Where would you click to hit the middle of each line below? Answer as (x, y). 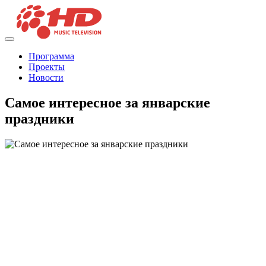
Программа (51, 56)
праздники (39, 119)
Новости (46, 78)
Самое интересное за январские (107, 103)
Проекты (47, 67)
